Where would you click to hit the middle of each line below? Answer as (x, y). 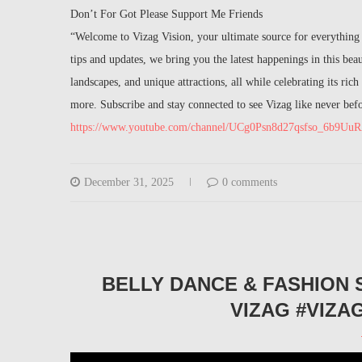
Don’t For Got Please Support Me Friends (166, 15)
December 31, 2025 (129, 183)
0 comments (250, 183)
